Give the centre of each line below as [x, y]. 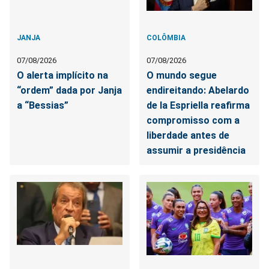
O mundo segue [182, 76]
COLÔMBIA [166, 38]
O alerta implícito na [62, 76]
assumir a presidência [196, 151]
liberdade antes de [188, 136]
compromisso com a [193, 121]
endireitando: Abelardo [198, 91]
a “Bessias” [43, 106]
